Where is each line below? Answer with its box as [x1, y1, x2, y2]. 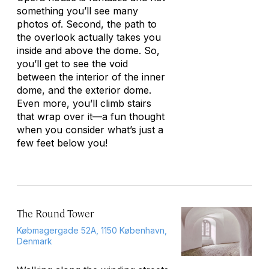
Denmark [17, 236, 52, 246]
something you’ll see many [17, 5, 138, 17]
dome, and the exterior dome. [17, 84, 151, 96]
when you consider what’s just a [17, 124, 163, 136]
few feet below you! [17, 137, 107, 149]
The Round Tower [17, 207, 94, 220]
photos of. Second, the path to [17, 18, 157, 30]
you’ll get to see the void [17, 58, 128, 70]
